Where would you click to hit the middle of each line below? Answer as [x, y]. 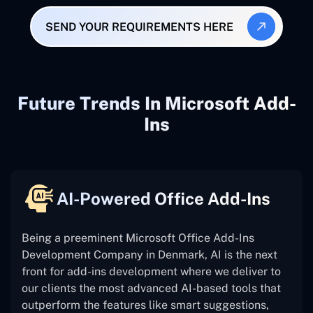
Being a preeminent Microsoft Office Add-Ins [138, 238]
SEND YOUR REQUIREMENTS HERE [139, 27]
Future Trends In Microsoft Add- [156, 104]
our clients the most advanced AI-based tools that [151, 289]
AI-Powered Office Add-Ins [163, 199]
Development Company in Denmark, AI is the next [150, 255]
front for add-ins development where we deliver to [151, 272]
